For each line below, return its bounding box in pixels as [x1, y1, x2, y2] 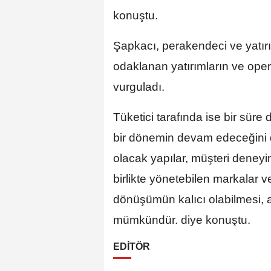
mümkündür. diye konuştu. [113, 213, 250, 226]
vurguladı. [113, 80, 165, 93]
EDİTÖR [113, 241, 150, 252]
